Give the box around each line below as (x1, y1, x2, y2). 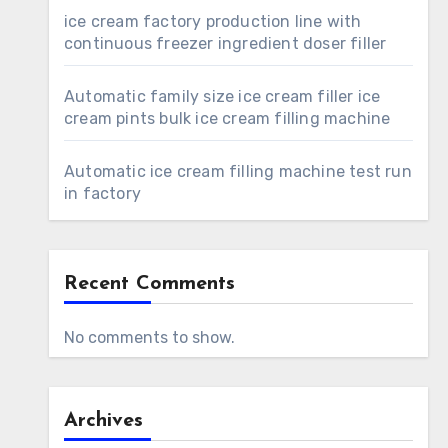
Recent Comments (64, 274, 235, 294)
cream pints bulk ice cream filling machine (64, 109, 391, 128)
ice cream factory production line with (64, 12, 362, 31)
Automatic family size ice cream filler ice (64, 87, 381, 106)
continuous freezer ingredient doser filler (64, 34, 387, 53)
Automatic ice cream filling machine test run (64, 162, 412, 181)
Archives (64, 411, 143, 431)
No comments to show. (64, 328, 235, 347)
